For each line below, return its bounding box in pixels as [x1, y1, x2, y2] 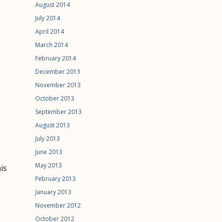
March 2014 [35, 41, 68, 49]
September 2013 [35, 108, 82, 116]
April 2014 [35, 27, 64, 36]
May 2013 [35, 161, 62, 169]
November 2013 [35, 81, 81, 89]
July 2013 [35, 134, 60, 143]
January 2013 [35, 188, 71, 196]
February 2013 [35, 174, 76, 183]
